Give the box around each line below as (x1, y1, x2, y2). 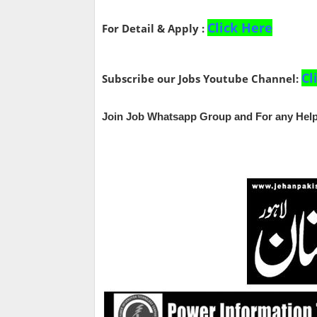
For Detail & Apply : (102, 21, 207, 35)
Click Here (207, 19, 272, 36)
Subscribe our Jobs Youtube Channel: (102, 71, 301, 86)
